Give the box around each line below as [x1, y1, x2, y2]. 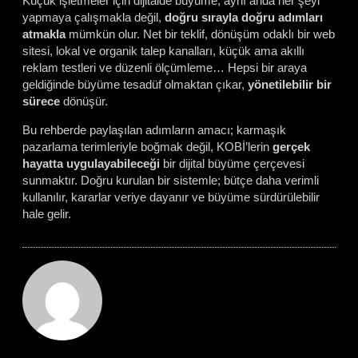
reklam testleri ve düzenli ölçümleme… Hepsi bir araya [22, 60, 307, 74]
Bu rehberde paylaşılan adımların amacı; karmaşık [22, 122, 286, 137]
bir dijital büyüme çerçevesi [160, 156, 304, 170]
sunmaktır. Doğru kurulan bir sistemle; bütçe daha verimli [22, 173, 319, 187]
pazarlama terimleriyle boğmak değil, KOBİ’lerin [22, 139, 272, 153]
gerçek [272, 139, 310, 153]
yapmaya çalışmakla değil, [22, 10, 161, 24]
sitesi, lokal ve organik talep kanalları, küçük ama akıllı [22, 43, 304, 58]
